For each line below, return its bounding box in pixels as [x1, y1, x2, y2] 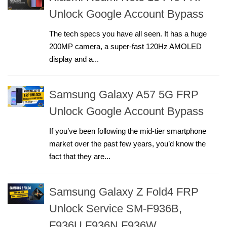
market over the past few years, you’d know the [49, 139, 206, 148]
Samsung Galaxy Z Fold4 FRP [49, 185, 199, 198]
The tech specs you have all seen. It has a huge [49, 29, 207, 38]
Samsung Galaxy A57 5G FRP [49, 88, 199, 101]
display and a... [49, 55, 99, 63]
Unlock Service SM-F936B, [49, 202, 182, 215]
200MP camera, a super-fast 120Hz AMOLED [49, 42, 202, 51]
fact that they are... [49, 152, 110, 161]
